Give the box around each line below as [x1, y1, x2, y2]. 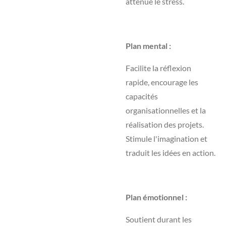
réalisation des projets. [126, 120, 204, 129]
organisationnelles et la [126, 105, 206, 115]
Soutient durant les [126, 214, 192, 224]
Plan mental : [126, 41, 171, 50]
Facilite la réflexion [126, 63, 191, 73]
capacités [126, 91, 158, 101]
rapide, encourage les [126, 77, 198, 87]
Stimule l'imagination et [126, 134, 207, 143]
